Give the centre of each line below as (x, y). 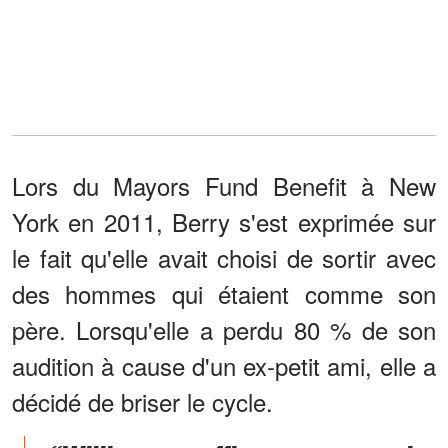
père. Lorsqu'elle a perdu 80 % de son (224, 330)
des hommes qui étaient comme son (224, 294)
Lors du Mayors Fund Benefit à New (224, 186)
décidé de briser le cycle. (142, 402)
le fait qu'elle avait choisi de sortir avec (224, 258)
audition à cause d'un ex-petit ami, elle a (224, 366)
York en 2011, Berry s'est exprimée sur (224, 222)
